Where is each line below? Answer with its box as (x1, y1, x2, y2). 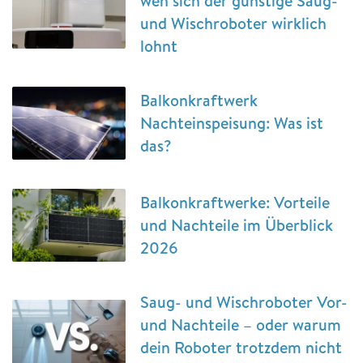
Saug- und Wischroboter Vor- (140, 290, 348, 313)
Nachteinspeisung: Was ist (140, 111, 323, 134)
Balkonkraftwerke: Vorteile (140, 190, 330, 213)
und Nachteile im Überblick (140, 213, 333, 236)
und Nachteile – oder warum (140, 313, 341, 335)
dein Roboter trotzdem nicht (140, 335, 342, 358)
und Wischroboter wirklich (140, 11, 327, 34)
